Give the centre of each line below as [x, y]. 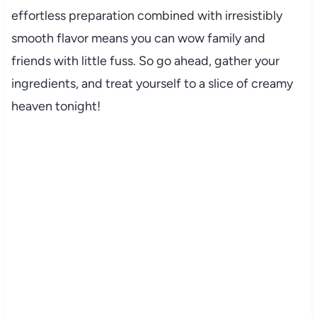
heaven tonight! [56, 106]
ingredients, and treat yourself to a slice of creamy [152, 83]
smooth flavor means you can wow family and [138, 38]
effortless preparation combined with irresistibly [146, 15]
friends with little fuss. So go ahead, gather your [145, 60]
